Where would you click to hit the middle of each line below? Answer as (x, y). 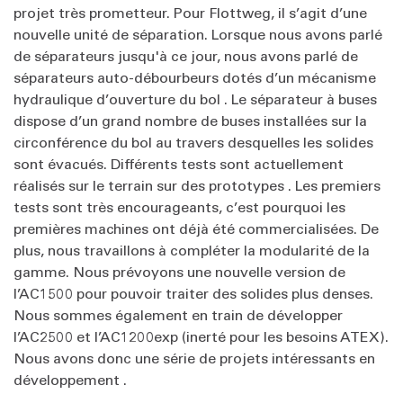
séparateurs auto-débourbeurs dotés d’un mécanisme (195, 77)
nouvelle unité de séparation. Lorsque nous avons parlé (198, 34)
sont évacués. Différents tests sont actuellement (179, 163)
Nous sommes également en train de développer (178, 314)
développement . (70, 379)
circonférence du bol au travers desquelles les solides (193, 142)
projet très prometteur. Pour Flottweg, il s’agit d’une (190, 12)
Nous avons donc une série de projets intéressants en (194, 358)
